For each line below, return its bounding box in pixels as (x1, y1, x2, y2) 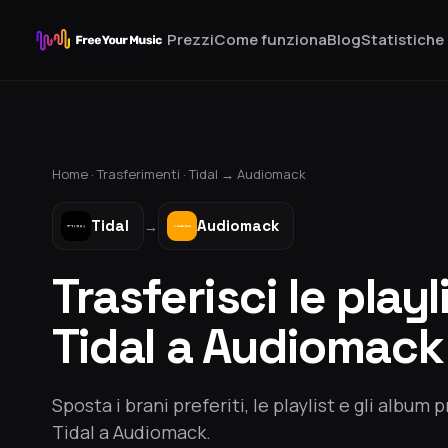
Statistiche (361, 29, 444, 50)
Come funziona (214, 29, 327, 50)
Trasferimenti (97, 165, 180, 183)
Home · (52, 165, 97, 183)
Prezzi (167, 29, 214, 50)
